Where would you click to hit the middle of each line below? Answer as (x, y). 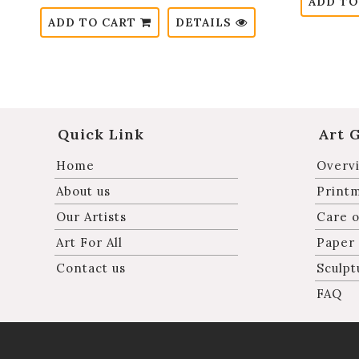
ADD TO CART (94, 23)
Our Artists (91, 217)
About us (83, 192)
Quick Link (101, 135)
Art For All (89, 243)
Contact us (91, 268)
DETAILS (206, 23)
